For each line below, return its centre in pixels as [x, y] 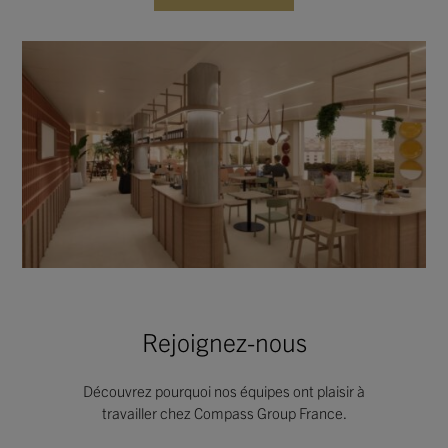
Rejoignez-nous [224, 342]
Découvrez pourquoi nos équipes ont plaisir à [224, 391]
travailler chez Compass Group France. [224, 413]
